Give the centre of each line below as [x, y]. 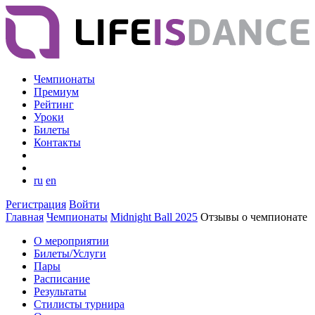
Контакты [57, 143]
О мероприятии [71, 241]
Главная [25, 217]
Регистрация [36, 205]
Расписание [62, 279]
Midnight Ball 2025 [154, 217]
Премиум [56, 92]
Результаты [60, 292]
